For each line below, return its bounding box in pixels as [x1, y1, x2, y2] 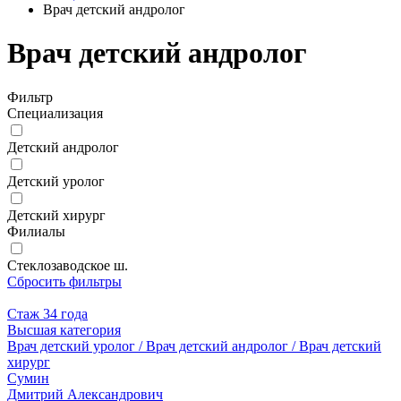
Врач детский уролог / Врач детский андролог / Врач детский [7, 337, 381, 354]
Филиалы [7, 223, 65, 239]
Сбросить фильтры [7, 273, 122, 289]
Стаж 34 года [7, 305, 88, 321]
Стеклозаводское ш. [7, 257, 128, 273]
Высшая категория [7, 321, 121, 337]
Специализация [7, 105, 103, 121]
